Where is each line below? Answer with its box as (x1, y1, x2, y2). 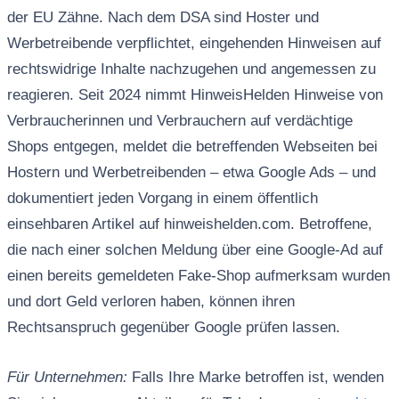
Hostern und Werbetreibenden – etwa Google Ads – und (6, 163, 376, 181)
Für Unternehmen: (6, 368, 127, 386)
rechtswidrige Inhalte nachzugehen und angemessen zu (6, 60, 376, 77)
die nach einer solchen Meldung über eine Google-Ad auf (6, 240, 383, 258)
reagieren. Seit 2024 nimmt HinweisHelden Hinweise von (6, 85, 383, 103)
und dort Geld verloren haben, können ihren (6, 292, 295, 310)
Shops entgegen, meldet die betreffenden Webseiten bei (6, 137, 378, 155)
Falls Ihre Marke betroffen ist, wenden (126, 368, 384, 386)
